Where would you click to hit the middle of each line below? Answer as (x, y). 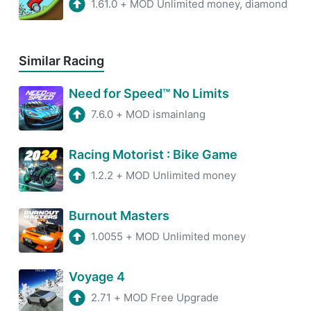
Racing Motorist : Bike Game (153, 155)
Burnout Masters (119, 216)
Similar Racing (61, 61)
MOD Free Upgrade (171, 298)
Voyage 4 (97, 277)
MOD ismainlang (166, 115)
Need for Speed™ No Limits (149, 94)
